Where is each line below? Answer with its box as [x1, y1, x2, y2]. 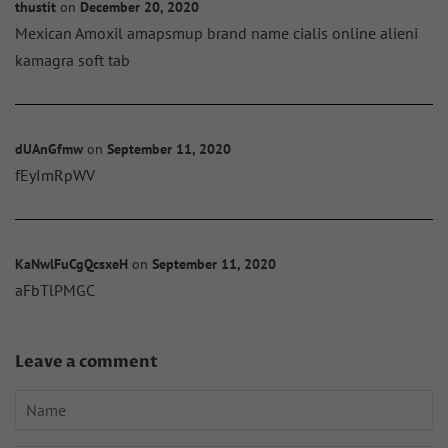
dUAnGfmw [15, 138, 83, 158]
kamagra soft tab [15, 49, 130, 70]
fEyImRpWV [15, 164, 95, 185]
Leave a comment [15, 350, 158, 373]
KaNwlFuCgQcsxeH [15, 253, 128, 273]
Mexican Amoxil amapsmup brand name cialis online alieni [15, 22, 418, 43]
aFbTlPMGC [15, 279, 95, 300]
